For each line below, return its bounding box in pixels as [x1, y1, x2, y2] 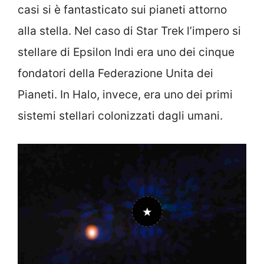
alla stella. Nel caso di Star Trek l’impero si [18, 24, 241, 38]
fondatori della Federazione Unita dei [18, 67, 213, 81]
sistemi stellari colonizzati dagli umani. [18, 109, 223, 123]
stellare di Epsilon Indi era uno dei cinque [18, 45, 235, 60]
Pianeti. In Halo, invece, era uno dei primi [18, 88, 233, 102]
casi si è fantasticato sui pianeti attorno [18, 3, 227, 17]
